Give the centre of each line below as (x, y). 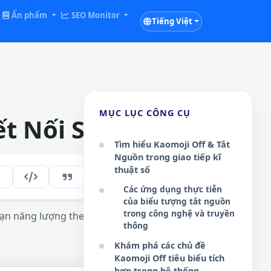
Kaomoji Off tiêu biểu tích (169, 258)
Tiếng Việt (172, 21)
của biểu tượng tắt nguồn (177, 201)
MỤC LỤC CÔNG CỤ (145, 113)
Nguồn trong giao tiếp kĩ (168, 157)
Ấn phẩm (30, 15)
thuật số (132, 170)
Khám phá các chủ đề (160, 245)
